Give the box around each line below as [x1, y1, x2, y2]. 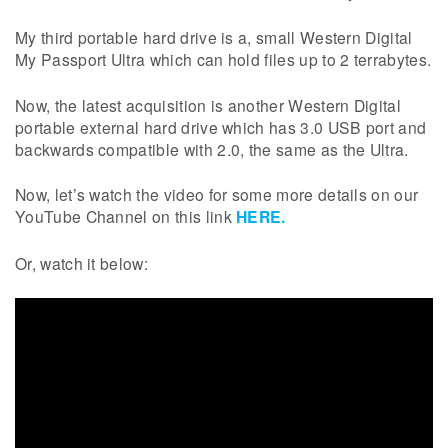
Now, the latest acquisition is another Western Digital [15, 93, 402, 116]
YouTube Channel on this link [15, 205, 237, 228]
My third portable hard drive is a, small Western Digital [15, 26, 413, 49]
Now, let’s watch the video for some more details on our [15, 183, 419, 206]
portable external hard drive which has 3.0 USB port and [15, 115, 427, 138]
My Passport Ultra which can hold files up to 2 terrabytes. [15, 48, 432, 71]
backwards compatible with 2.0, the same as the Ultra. [15, 137, 409, 160]
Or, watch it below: [15, 251, 148, 274]
